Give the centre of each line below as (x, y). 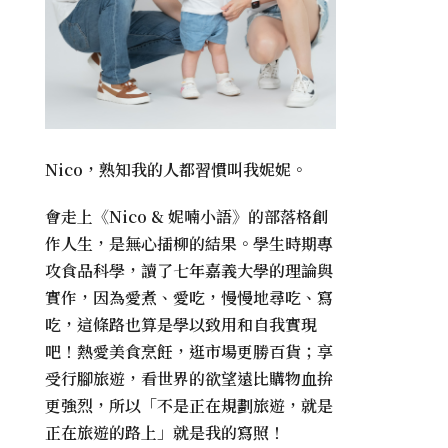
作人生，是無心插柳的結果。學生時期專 (189, 243)
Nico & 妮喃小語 (171, 216)
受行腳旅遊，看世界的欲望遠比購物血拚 (189, 378)
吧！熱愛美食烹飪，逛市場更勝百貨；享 (189, 351)
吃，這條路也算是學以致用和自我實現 (181, 324)
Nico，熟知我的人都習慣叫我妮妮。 (176, 169)
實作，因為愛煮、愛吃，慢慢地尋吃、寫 (189, 297)
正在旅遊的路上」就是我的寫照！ (165, 432)
